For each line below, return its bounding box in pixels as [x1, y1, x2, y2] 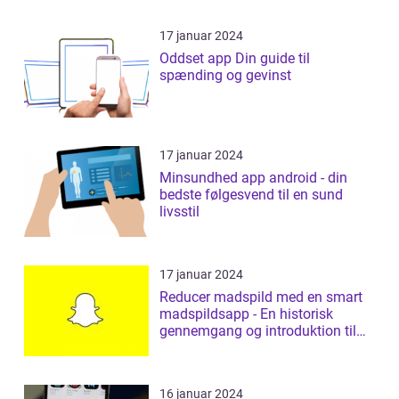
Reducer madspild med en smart [159, 288, 362, 305]
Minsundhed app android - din [159, 168, 347, 186]
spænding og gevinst [159, 66, 291, 84]
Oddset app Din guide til [159, 49, 235, 67]
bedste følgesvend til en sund [159, 185, 343, 203]
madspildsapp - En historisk [159, 305, 333, 322]
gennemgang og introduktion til [159, 322, 356, 339]
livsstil [159, 202, 199, 220]
